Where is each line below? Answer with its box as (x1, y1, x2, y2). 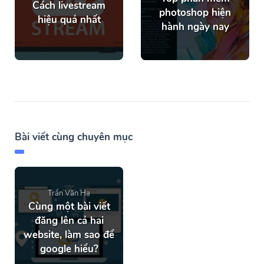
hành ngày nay (161, 20, 229, 34)
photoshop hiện (159, 6, 231, 20)
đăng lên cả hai (34, 214, 104, 228)
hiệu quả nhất (37, 13, 101, 27)
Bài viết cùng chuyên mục (15, 130, 133, 144)
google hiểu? (39, 242, 98, 256)
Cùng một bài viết (28, 200, 110, 214)
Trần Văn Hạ (48, 188, 90, 199)
